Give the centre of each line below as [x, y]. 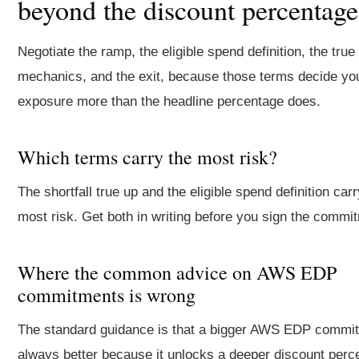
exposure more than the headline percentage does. [169, 101]
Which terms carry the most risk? [147, 157]
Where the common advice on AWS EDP [177, 272]
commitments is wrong [107, 295]
